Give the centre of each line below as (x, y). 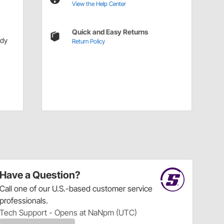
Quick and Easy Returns (110, 32)
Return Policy (88, 41)
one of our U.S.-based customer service (83, 189)
